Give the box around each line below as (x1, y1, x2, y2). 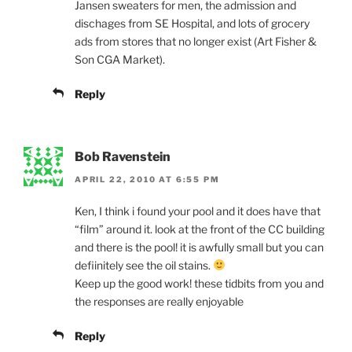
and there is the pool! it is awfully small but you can (75, 240, 324, 254)
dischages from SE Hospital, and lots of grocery (75, 16, 310, 31)
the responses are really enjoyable (75, 294, 244, 308)
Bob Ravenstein (75, 149, 170, 165)
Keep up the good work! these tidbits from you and (75, 276, 324, 290)
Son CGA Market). (75, 53, 165, 67)
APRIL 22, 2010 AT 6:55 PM (75, 174, 220, 184)
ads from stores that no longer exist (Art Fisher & (75, 35, 317, 49)
